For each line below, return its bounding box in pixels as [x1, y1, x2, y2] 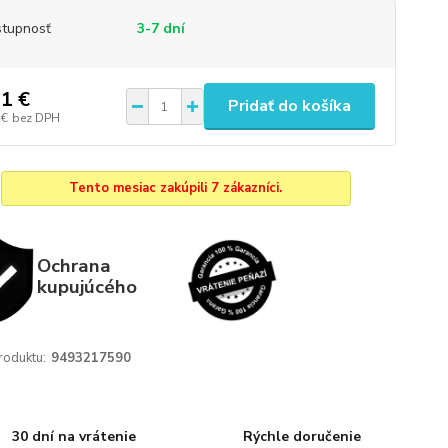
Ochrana [36, 252, 111, 279]
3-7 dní [136, 19, 185, 38]
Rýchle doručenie [242, 427, 361, 446]
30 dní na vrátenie [12, 427, 137, 446]
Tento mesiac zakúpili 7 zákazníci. [69, 179, 283, 197]
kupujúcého [36, 273, 137, 300]
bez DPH [11, 109, 60, 126]
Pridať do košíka [227, 95, 351, 117]
